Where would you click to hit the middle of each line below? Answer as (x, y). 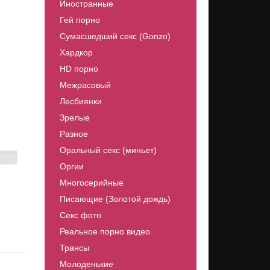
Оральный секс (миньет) (108, 150)
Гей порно (80, 20)
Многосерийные (91, 183)
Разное (74, 134)
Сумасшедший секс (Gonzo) (115, 36)
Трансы (74, 248)
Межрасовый (85, 85)
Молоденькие (86, 264)
